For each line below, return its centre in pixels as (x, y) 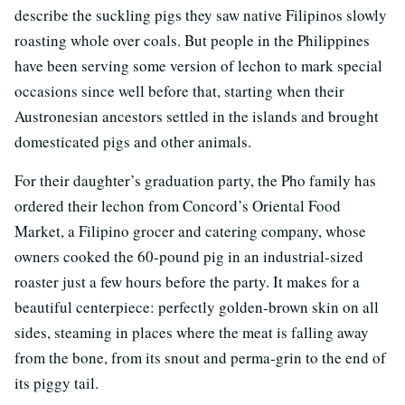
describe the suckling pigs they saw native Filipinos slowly (201, 14)
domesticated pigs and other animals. (136, 141)
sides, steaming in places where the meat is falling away (192, 332)
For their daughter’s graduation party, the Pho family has (195, 180)
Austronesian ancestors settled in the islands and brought (197, 116)
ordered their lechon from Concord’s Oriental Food (178, 205)
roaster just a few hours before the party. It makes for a (187, 281)
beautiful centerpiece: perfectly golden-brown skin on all (197, 306)
